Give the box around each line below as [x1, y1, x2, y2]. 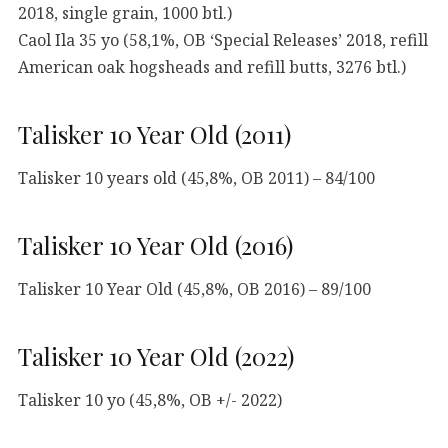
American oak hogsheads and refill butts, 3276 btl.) [18, 55, 406, 78]
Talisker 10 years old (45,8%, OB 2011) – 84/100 [18, 166, 375, 189]
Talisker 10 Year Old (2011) [18, 118, 291, 151]
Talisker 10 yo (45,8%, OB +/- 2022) [18, 388, 282, 411]
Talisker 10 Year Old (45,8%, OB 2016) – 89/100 [18, 277, 371, 300]
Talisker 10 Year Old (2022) [18, 340, 294, 373]
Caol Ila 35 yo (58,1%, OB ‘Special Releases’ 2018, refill [18, 28, 428, 51]
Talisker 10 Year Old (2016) [18, 229, 293, 262]
